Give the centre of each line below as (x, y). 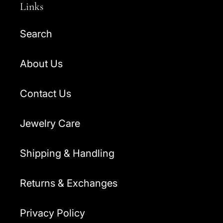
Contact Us (46, 94)
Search (36, 34)
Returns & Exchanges (69, 183)
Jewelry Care (50, 124)
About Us (41, 64)
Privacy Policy (53, 213)
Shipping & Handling (67, 154)
